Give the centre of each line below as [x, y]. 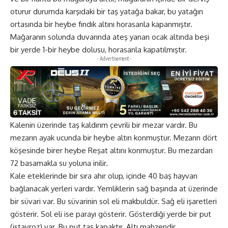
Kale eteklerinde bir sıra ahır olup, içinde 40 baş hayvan [104, 176]
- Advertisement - [114, 58]
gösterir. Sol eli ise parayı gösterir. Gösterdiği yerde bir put [111, 214]
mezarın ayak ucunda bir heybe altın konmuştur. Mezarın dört [114, 137]
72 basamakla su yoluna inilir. [59, 163]
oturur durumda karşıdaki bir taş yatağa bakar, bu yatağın [107, 11]
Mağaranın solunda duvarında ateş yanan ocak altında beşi [110, 37]
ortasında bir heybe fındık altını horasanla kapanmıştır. [101, 24]
